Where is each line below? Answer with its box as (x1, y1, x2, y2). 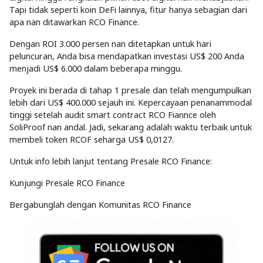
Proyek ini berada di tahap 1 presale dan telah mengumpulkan (9, 85, 251, 96)
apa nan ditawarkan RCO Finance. (9, 16, 139, 28)
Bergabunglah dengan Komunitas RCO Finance (9, 199, 191, 211)
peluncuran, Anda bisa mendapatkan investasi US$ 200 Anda (9, 50, 244, 62)
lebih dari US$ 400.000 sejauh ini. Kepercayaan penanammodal (9, 97, 252, 109)
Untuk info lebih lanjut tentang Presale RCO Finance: (9, 156, 212, 167)
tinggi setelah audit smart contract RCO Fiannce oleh (9, 109, 216, 121)
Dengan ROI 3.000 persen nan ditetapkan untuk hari (9, 38, 211, 50)
